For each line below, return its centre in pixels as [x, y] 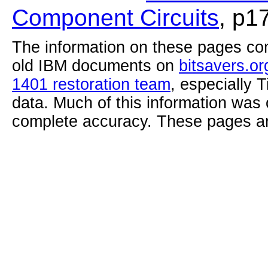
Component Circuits [115, 17]
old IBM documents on [95, 66]
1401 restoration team [91, 84]
